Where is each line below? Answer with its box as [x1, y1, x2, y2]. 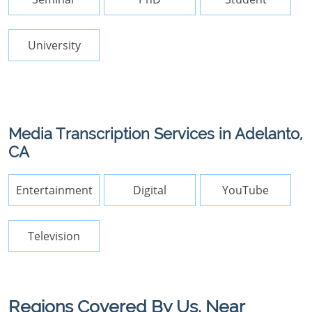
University [27, 38, 81, 53]
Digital [133, 182, 167, 198]
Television [28, 228, 81, 244]
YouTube [222, 182, 270, 198]
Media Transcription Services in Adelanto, [8, 125, 303, 143]
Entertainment [15, 182, 93, 198]
